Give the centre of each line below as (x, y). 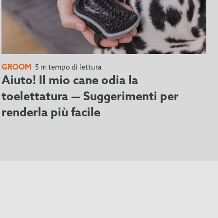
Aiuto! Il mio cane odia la (70, 81)
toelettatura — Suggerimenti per (90, 97)
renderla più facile (51, 113)
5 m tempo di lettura (67, 68)
